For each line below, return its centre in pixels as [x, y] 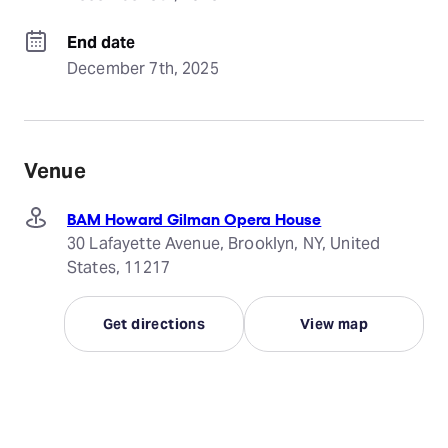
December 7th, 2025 [143, 68]
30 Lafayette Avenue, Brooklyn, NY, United [224, 243]
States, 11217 [118, 267]
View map [334, 324]
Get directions [154, 324]
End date [101, 42]
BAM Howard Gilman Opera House [194, 217]
